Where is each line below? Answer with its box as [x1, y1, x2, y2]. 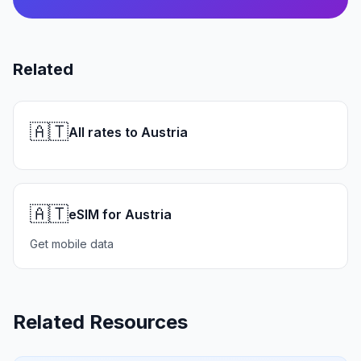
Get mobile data [30, 237, 114, 251]
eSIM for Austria [68, 206, 172, 222]
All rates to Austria [68, 124, 188, 140]
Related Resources [13, 310, 188, 334]
